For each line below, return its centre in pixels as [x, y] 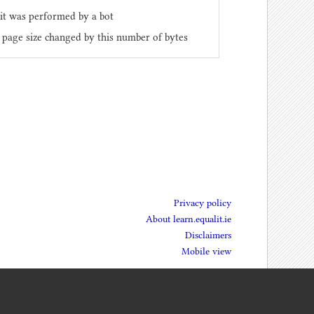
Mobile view [207, 252]
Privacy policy [203, 203]
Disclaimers [209, 235]
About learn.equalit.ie [189, 219]
